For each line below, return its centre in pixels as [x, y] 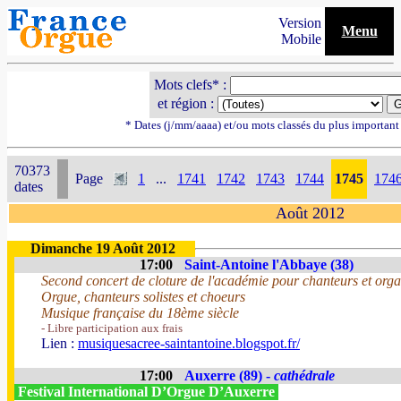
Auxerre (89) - [229, 375]
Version [302, 23]
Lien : [60, 343]
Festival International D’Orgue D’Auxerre [146, 392]
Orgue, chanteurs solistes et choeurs [143, 297]
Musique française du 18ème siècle [140, 313]
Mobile [303, 39]
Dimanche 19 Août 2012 [103, 248]
